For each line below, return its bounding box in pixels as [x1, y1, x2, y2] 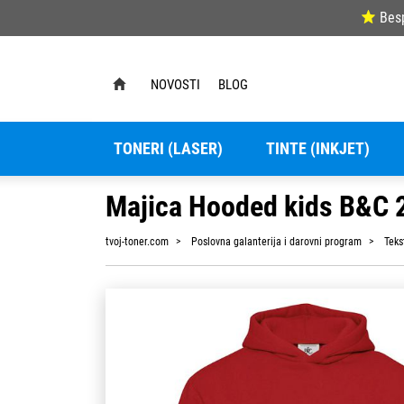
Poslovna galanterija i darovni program [191, 234, 362, 248]
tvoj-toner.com [106, 234, 169, 248]
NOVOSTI [151, 76, 200, 93]
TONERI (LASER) [113, 138, 223, 159]
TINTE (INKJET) [265, 138, 370, 159]
